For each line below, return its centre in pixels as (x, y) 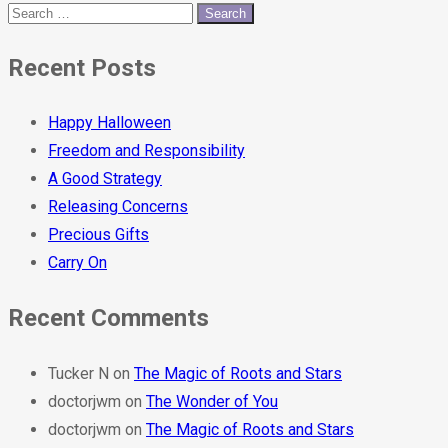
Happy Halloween (109, 123)
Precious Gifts (98, 235)
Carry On (77, 263)
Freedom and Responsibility (146, 151)
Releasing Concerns (118, 207)
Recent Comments (108, 318)
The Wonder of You (212, 402)
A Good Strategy (105, 179)
